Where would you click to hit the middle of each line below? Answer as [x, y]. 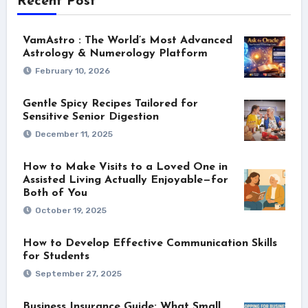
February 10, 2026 [72, 70]
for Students [56, 256]
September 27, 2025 [78, 273]
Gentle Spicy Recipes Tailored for [110, 103]
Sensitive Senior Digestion [90, 117]
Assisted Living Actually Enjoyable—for [125, 180]
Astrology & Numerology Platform [115, 53]
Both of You [55, 193]
